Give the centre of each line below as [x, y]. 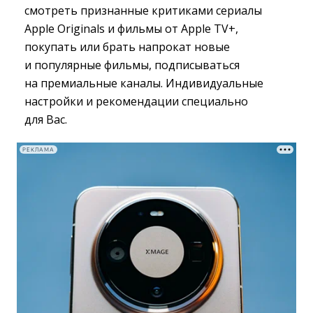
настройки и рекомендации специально [136, 101]
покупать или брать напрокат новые [127, 47]
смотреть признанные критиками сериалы [143, 10]
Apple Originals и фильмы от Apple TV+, [131, 29]
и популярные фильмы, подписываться [132, 65]
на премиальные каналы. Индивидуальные [144, 83]
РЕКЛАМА [38, 150]
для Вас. [46, 119]
